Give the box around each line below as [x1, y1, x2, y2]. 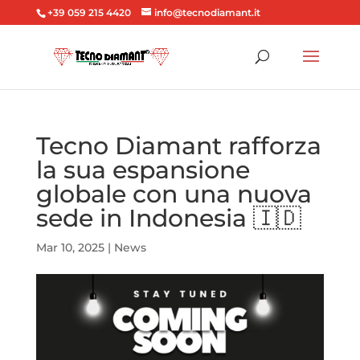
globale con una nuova [35, 179, 312, 209]
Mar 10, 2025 [35, 240, 104, 255]
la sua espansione [35, 155, 250, 185]
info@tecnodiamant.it [153, 6, 260, 18]
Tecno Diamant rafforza [35, 131, 321, 161]
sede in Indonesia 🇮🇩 [35, 203, 301, 233]
